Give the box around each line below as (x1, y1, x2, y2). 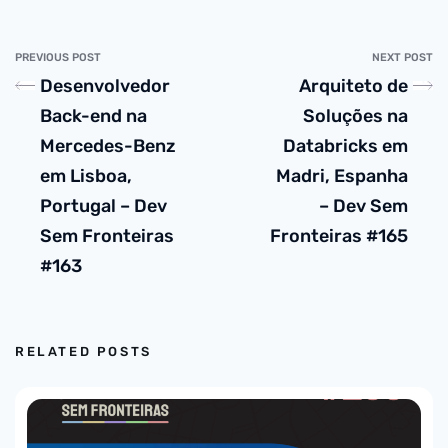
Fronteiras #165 (270, 225, 408, 247)
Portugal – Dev (40, 195, 167, 217)
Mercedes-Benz (40, 135, 176, 157)
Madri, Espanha (276, 165, 408, 187)
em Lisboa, (40, 165, 132, 187)
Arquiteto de (299, 75, 408, 97)
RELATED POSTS (15, 344, 152, 359)
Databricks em (283, 135, 408, 157)
